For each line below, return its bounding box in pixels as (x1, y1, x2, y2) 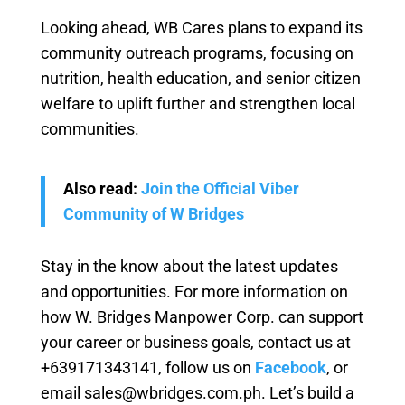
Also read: (62, 178, 141, 198)
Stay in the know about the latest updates (40, 256, 338, 276)
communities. (40, 118, 139, 138)
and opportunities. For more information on (40, 281, 348, 301)
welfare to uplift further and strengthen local (40, 93, 355, 113)
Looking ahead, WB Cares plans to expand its (40, 17, 363, 37)
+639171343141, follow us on (40, 357, 255, 377)
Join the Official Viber (140, 178, 299, 198)
